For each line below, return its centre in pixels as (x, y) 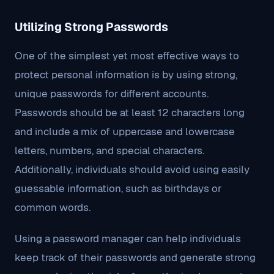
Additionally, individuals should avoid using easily (132, 169)
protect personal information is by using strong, (126, 75)
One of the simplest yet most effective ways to (127, 56)
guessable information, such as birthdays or (118, 188)
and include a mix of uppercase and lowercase (125, 131)
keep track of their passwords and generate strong (135, 257)
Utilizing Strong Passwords (91, 27)
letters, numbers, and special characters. (109, 150)
